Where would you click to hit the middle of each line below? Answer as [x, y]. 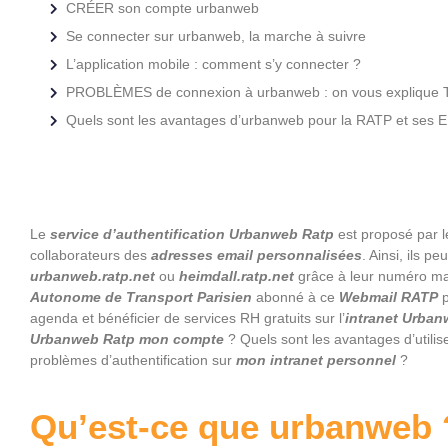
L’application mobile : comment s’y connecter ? [213, 64]
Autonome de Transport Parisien [141, 297]
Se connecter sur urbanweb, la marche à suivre [216, 36]
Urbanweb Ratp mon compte [127, 339]
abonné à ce [295, 297]
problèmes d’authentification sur [133, 360]
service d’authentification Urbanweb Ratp [192, 234]
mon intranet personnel [316, 360]
